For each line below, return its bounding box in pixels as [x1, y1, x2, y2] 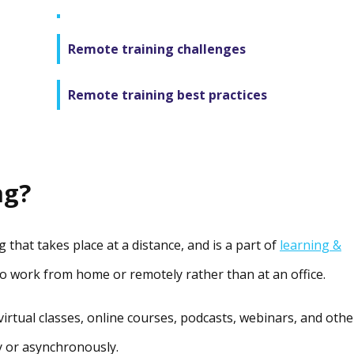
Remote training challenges [68, 40, 246, 58]
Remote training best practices [68, 85, 267, 104]
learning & [280, 236, 341, 254]
